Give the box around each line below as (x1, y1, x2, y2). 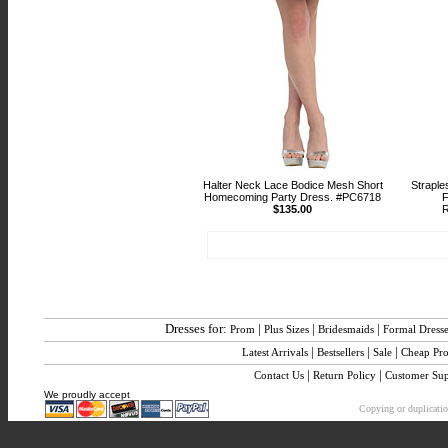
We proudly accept (44, 389, 131, 400)
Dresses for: (165, 321, 231, 336)
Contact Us (254, 369, 304, 381)
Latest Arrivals (242, 346, 309, 358)
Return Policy (313, 369, 376, 381)
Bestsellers (317, 346, 365, 358)
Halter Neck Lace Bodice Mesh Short (203, 179, 383, 191)
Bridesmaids (318, 323, 375, 335)
